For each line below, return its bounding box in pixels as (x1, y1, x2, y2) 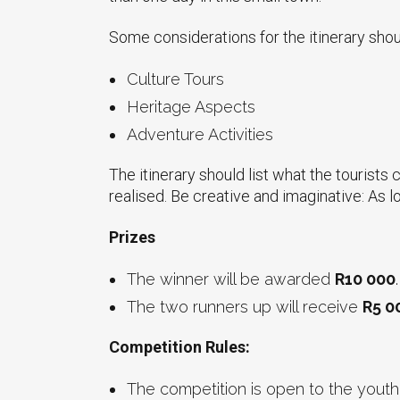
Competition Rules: (109, 337, 250, 356)
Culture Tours (127, 70, 224, 88)
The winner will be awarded (127, 270, 335, 288)
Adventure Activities (127, 125, 273, 144)
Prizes (109, 228, 155, 246)
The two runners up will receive (127, 297, 362, 316)
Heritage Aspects (127, 97, 255, 116)
